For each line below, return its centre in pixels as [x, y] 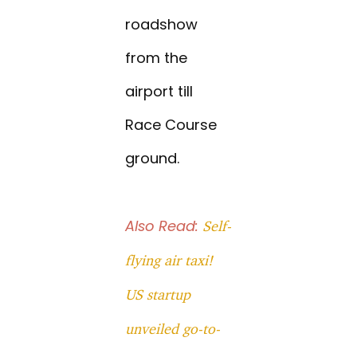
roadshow [162, 25]
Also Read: [164, 226]
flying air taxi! [169, 260]
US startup [158, 294]
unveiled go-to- [173, 329]
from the [157, 58]
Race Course [171, 125]
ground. [153, 159]
